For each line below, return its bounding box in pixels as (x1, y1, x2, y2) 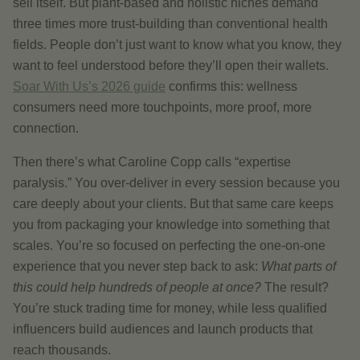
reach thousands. (13, 343, 111, 357)
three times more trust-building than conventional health (13, 17, 328, 31)
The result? (261, 280, 329, 294)
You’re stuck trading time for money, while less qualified (13, 301, 327, 315)
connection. (13, 121, 79, 135)
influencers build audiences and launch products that (13, 322, 313, 336)
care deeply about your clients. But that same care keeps (13, 197, 333, 211)
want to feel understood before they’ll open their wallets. (13, 59, 329, 72)
